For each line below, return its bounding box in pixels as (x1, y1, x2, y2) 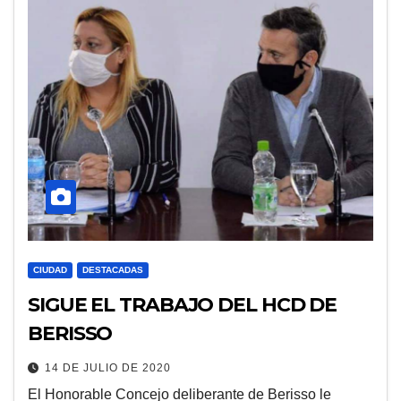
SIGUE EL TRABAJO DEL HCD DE (28, 293, 337, 317)
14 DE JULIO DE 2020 (45, 362, 171, 374)
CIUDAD (33, 265, 67, 275)
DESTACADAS (82, 265, 143, 275)
